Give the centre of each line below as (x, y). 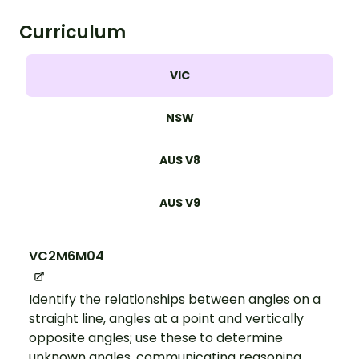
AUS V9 (179, 202)
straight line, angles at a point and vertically (166, 318)
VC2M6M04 (67, 256)
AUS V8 (179, 160)
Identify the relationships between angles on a (175, 299)
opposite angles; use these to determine (156, 337)
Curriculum (73, 32)
